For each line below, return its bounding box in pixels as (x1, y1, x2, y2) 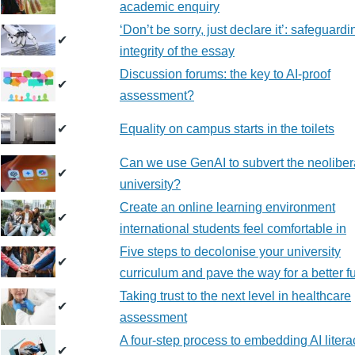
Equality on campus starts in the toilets (120, 122, 334, 136)
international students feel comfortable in (120, 222, 346, 235)
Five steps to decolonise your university (120, 245, 341, 258)
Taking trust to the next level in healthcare (120, 289, 351, 303)
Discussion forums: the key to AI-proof (120, 67, 330, 81)
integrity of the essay (120, 44, 235, 58)
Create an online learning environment (120, 200, 335, 214)
